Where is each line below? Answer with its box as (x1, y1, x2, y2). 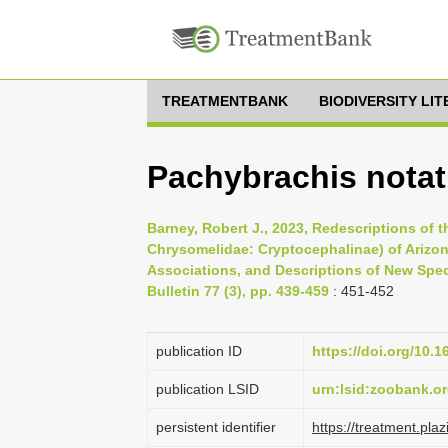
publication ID (156, 343, 242, 359)
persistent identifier (156, 419, 276, 435)
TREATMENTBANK (162, 93, 288, 109)
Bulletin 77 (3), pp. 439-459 (147, 283, 329, 299)
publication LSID (156, 381, 259, 397)
